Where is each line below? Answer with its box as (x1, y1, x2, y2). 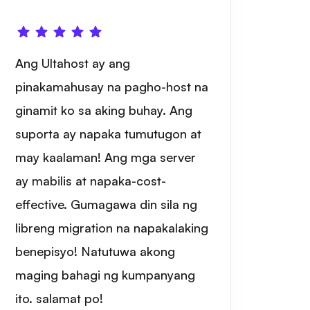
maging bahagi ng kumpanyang (15, 267, 195, 282)
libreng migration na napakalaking (15, 220, 208, 235)
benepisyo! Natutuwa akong (15, 244, 175, 259)
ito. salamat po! (15, 291, 103, 306)
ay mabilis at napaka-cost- (15, 173, 166, 188)
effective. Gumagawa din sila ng (15, 197, 197, 212)
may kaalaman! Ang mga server (15, 149, 196, 165)
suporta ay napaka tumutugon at (15, 126, 201, 141)
